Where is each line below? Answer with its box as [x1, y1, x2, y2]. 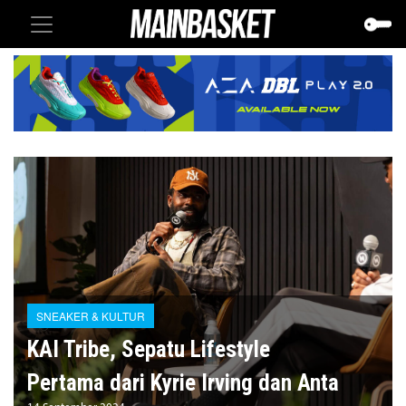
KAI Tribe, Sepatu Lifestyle [27, 336, 270, 363]
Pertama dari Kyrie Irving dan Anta [27, 370, 339, 397]
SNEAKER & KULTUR [36, 308, 145, 324]
